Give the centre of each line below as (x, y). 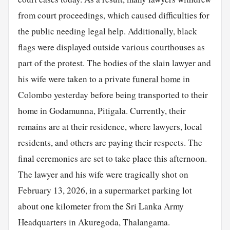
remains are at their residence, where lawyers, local (110, 127)
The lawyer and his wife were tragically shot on (103, 175)
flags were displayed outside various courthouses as (111, 47)
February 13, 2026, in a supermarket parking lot (105, 190)
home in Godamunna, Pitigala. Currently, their (102, 111)
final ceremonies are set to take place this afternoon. (112, 159)
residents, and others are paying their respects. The (110, 143)
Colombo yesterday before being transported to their (113, 95)
